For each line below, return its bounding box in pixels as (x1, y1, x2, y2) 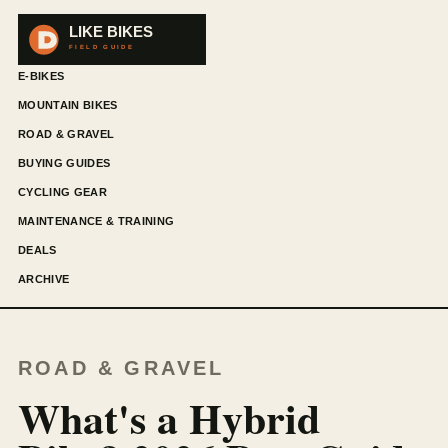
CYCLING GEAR (18, 185, 107, 198)
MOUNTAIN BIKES (18, 98, 118, 111)
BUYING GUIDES (18, 156, 111, 169)
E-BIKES (18, 69, 65, 82)
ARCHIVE (18, 272, 70, 285)
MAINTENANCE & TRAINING (18, 214, 175, 227)
